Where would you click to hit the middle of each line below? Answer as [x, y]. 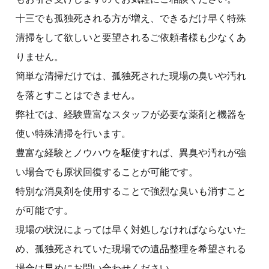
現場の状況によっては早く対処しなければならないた [131, 229]
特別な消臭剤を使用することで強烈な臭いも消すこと [131, 191]
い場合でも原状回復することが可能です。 [107, 172]
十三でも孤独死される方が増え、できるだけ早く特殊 [131, 18]
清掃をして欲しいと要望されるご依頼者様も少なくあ [131, 37]
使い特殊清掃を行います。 [73, 133]
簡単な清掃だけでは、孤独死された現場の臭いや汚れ [131, 76]
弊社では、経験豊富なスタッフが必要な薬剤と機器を [131, 114]
